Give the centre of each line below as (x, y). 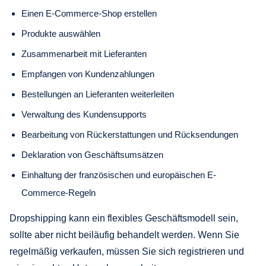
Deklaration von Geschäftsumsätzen (92, 154)
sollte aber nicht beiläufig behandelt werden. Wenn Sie (124, 235)
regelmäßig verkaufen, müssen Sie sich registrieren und (127, 251)
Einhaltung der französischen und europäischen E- (119, 175)
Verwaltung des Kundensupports (84, 114)
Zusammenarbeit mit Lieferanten (84, 53)
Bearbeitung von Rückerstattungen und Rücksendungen (130, 134)
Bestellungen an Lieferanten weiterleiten (98, 94)
